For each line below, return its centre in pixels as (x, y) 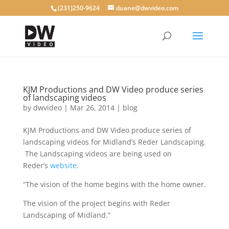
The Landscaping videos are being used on (97, 154)
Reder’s (36, 165)
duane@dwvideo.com (147, 8)
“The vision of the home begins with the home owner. (114, 184)
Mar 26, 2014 (92, 108)
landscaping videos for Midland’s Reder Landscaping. (114, 142)
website (63, 165)
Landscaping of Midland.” (66, 215)
